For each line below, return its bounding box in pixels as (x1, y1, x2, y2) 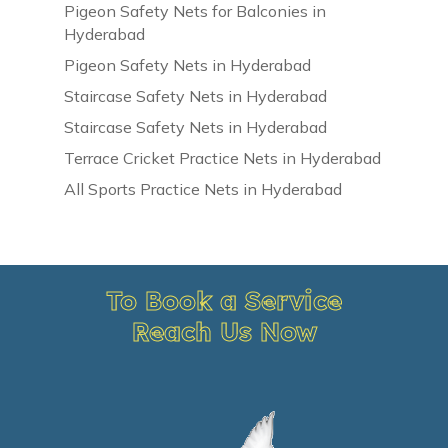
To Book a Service (106, 283, 342, 316)
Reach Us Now (131, 314, 317, 347)
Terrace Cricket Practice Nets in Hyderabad (64, 147, 382, 168)
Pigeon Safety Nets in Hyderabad (64, 54, 312, 75)
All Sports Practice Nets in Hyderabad (64, 178, 343, 199)
